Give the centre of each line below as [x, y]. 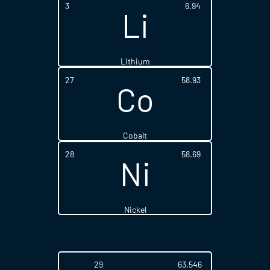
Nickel [135, 209]
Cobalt [135, 135]
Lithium [135, 61]
